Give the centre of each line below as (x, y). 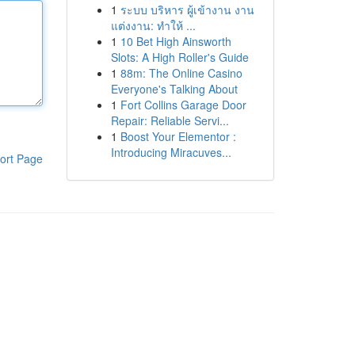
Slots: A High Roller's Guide (179, 57)
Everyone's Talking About (174, 89)
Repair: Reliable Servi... (170, 120)
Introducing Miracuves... (171, 152)
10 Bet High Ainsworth (176, 41)
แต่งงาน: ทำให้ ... (153, 25)
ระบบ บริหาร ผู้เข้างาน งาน (187, 10)
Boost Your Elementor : (178, 136)
